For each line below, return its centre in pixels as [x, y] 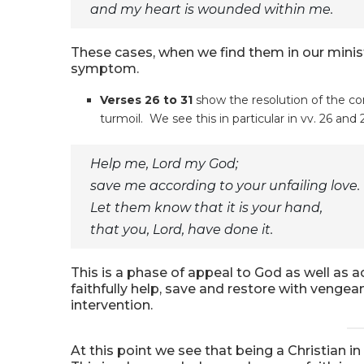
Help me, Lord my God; [164, 164]
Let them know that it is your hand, [206, 208]
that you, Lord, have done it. [182, 230]
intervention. [112, 305]
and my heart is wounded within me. [212, 9]
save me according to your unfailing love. [225, 186]
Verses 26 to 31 [146, 100]
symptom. [105, 69]
